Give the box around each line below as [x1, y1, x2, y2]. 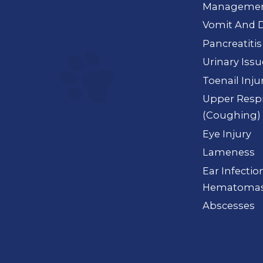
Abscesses [203, 200, 255, 212]
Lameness [203, 146, 255, 159]
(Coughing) [203, 109, 261, 122]
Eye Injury [203, 127, 252, 140]
